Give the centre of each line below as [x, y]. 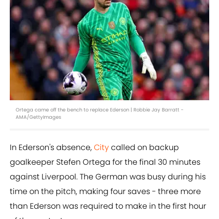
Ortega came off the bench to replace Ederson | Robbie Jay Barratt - [100, 110]
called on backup [144, 148]
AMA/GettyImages [38, 117]
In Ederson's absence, [52, 148]
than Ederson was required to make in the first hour [108, 206]
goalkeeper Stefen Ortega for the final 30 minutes [105, 162]
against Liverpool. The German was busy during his [108, 177]
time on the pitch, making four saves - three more [105, 192]
